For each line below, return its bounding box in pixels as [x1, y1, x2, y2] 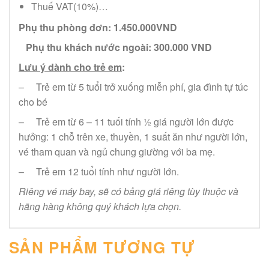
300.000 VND [151, 40, 212, 54]
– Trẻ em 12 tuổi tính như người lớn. [19, 164, 179, 178]
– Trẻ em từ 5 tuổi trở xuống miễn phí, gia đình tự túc [19, 79, 248, 94]
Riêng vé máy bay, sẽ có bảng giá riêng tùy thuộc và [19, 184, 238, 198]
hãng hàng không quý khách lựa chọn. [19, 199, 181, 213]
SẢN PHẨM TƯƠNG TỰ [9, 235, 196, 258]
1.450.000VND [111, 20, 177, 34]
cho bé [19, 94, 47, 109]
